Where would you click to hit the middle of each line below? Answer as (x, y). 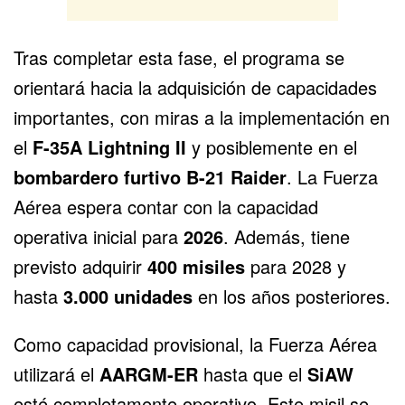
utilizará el (57, 373)
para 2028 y (296, 266)
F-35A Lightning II (109, 146)
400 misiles (196, 266)
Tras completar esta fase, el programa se (179, 57)
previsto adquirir (80, 266)
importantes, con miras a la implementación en (202, 117)
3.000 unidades (128, 296)
